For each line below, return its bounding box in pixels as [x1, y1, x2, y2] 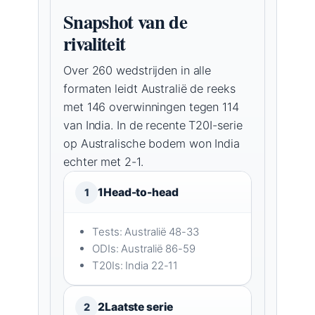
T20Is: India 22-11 [92, 258, 179, 272]
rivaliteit [63, 29, 126, 57]
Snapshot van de [63, 7, 187, 35]
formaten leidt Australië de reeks [63, 81, 236, 96]
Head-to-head [103, 185, 179, 199]
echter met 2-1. [63, 154, 143, 169]
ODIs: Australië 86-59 [92, 241, 195, 255]
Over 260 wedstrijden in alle [63, 63, 212, 77]
